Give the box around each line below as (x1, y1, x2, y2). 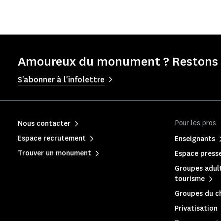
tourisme (175, 174, 205, 184)
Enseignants (175, 134, 215, 144)
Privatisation (175, 204, 218, 213)
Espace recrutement (18, 134, 86, 143)
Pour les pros (175, 118, 216, 128)
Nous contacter (18, 119, 71, 128)
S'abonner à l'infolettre (18, 74, 105, 85)
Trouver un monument (18, 148, 91, 158)
